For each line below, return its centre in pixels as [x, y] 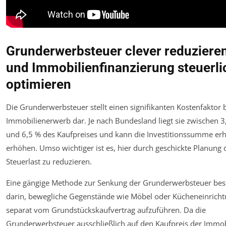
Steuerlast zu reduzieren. [49, 161]
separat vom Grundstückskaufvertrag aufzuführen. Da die [106, 210]
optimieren [39, 84]
